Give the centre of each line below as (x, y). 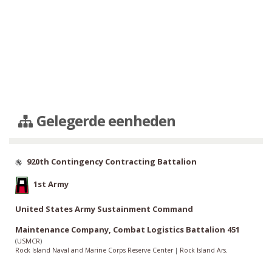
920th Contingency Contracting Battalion (112, 162)
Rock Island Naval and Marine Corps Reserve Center (95, 250)
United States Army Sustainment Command (104, 209)
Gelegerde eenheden (105, 121)
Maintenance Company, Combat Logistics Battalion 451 (127, 230)
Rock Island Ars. (204, 250)
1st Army (51, 184)
